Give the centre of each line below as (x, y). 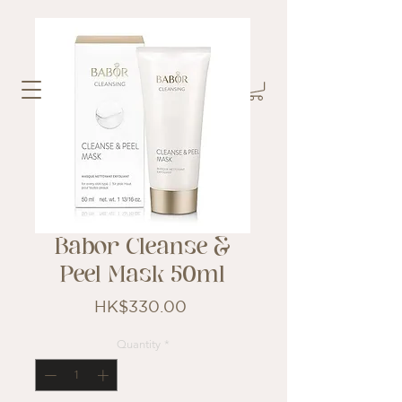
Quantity (138, 345)
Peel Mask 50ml (143, 275)
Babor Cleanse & (143, 248)
